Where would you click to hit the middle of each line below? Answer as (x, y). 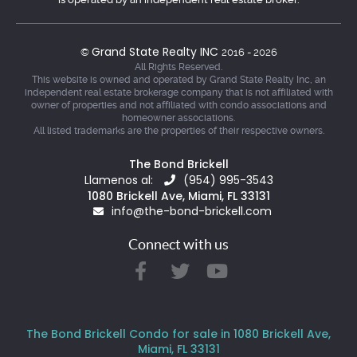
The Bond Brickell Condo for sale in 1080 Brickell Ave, (178, 333)
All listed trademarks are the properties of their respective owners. (178, 130)
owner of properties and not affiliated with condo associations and (178, 105)
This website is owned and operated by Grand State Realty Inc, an (178, 79)
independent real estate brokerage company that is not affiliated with (178, 92)
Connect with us (178, 244)
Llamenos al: (120, 180)
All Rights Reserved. (178, 67)
